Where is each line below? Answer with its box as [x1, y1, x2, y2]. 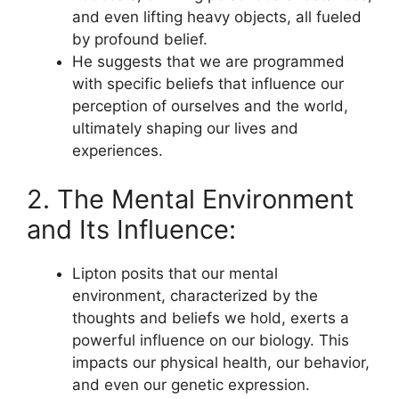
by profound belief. [72, 29, 208, 48]
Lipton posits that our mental [72, 265, 278, 282]
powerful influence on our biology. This [72, 331, 349, 349]
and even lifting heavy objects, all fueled [72, 7, 362, 26]
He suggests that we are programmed [72, 52, 345, 70]
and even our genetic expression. [72, 376, 310, 394]
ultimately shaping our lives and [72, 118, 298, 137]
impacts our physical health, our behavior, [72, 354, 370, 371]
